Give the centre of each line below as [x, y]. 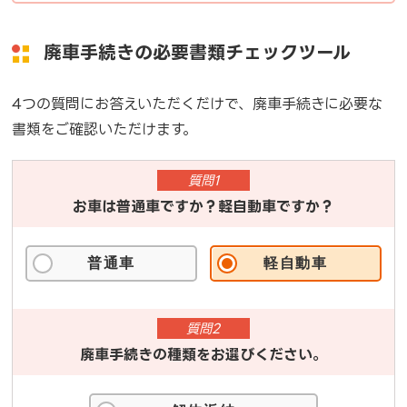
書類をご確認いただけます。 [105, 129]
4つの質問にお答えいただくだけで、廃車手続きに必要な [198, 104]
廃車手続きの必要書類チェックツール [198, 52]
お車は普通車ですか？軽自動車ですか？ [203, 206]
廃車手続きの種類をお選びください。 [203, 354]
